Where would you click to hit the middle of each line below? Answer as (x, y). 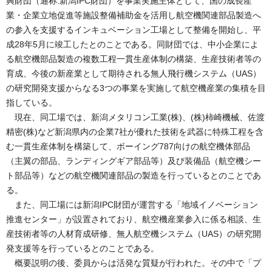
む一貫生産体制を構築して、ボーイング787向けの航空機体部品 (128, 146)
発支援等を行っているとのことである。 (83, 248)
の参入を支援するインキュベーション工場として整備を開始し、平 (134, 29)
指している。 (32, 102)
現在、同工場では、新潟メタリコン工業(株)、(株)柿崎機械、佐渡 (135, 117)
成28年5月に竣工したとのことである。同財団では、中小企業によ (132, 44)
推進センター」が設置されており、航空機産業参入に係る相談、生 (134, 219)
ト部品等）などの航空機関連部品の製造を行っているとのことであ (134, 175)
